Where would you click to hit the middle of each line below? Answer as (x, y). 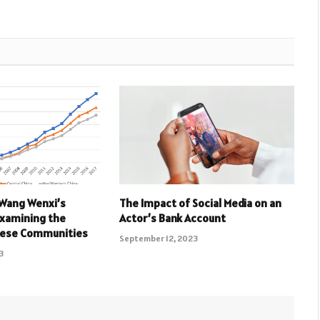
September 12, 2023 (158, 239)
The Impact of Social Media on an (200, 203)
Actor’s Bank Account (172, 218)
